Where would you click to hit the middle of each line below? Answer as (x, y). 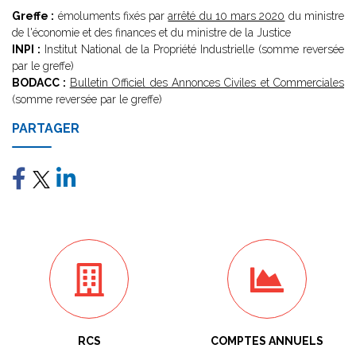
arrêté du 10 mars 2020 (226, 16)
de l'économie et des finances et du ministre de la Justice (151, 33)
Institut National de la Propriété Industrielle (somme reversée (192, 49)
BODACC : (41, 83)
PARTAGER (46, 128)
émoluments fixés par (111, 16)
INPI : (26, 49)
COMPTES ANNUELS (267, 341)
